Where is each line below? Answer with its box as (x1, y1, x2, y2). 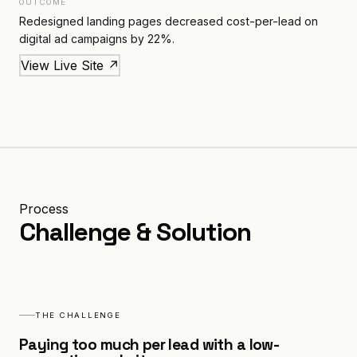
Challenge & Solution (19, 216, 251, 248)
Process (19, 201, 69, 217)
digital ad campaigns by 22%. (19, 32, 175, 45)
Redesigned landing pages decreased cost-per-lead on (19, 14, 318, 28)
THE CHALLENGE (35, 311, 121, 320)
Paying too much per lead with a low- (19, 335, 280, 355)
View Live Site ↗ (20, 57, 120, 73)
